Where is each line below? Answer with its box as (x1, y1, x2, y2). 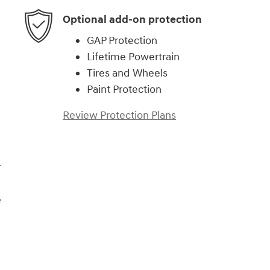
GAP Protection (87, 34, 157, 48)
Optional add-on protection (63, 12, 202, 27)
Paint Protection (87, 83, 162, 97)
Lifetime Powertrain (87, 50, 180, 64)
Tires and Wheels (87, 66, 168, 81)
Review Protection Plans (63, 108, 176, 123)
